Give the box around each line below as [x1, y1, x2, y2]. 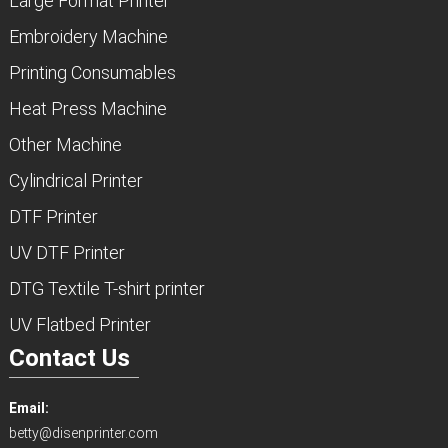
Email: [8, 399, 49, 416]
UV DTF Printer [8, 241, 125, 263]
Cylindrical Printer [8, 169, 143, 191]
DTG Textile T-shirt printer [8, 277, 205, 299]
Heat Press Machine [8, 97, 167, 119]
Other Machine [8, 133, 122, 155]
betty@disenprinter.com [8, 424, 158, 441]
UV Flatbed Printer [8, 313, 151, 335]
